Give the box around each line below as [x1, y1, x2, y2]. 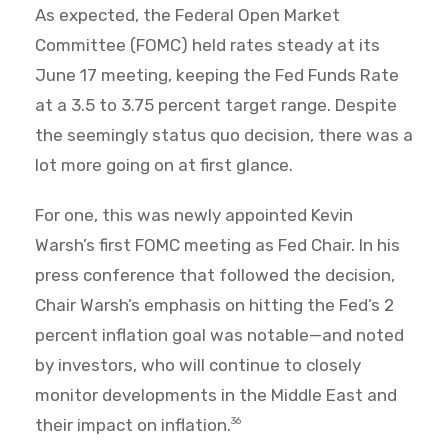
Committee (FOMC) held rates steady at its [35, 35, 380, 56]
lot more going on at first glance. [35, 155, 293, 176]
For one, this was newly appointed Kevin [35, 205, 353, 226]
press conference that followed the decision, [35, 265, 395, 286]
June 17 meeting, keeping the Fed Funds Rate [35, 65, 399, 86]
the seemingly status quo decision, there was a [35, 125, 413, 146]
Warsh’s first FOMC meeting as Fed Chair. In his [35, 235, 400, 256]
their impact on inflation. [35, 415, 231, 436]
